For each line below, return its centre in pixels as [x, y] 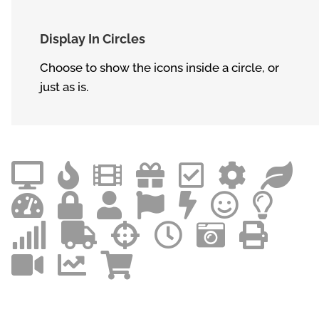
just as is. [64, 87]
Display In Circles [93, 38]
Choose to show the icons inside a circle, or [159, 67]
